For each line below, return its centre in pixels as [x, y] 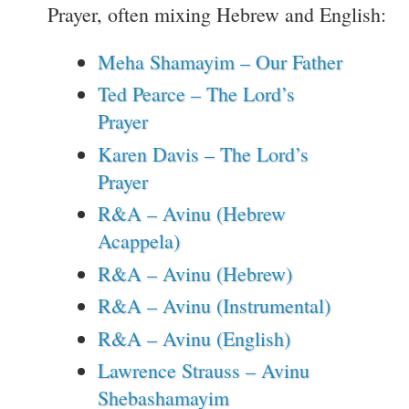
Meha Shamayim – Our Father [220, 61]
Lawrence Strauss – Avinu [204, 371]
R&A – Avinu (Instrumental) [214, 306]
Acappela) [139, 241]
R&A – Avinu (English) [194, 338]
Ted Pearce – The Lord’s [196, 94]
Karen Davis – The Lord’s [203, 153]
